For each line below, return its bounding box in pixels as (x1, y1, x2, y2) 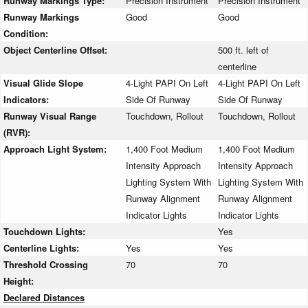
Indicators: (3, 93, 52, 107)
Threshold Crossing (3, 258, 88, 272)
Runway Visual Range (3, 109, 96, 123)
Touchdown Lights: (3, 225, 88, 239)
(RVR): (3, 126, 33, 140)
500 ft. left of (218, 43, 269, 57)
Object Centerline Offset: (3, 43, 110, 57)
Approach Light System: (3, 142, 109, 156)
